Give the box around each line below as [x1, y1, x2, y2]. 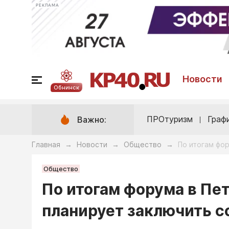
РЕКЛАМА [36, 3, 59, 8]
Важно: [77, 114, 106, 125]
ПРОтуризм [147, 114, 193, 125]
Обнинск [53, 83, 79, 91]
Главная [32, 140, 60, 149]
